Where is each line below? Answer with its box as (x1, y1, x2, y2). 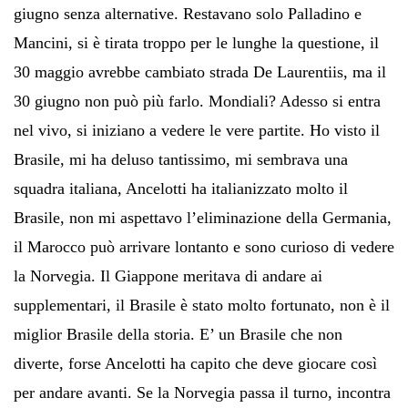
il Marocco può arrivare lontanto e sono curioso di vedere (14, 237, 394, 256)
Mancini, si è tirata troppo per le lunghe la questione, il (14, 33, 379, 52)
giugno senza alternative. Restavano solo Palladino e (14, 4, 362, 23)
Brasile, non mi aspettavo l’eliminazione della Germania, (14, 208, 392, 227)
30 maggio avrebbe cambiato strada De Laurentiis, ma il (14, 62, 386, 81)
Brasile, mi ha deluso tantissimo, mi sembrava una (14, 149, 348, 168)
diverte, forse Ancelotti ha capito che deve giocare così (14, 353, 377, 372)
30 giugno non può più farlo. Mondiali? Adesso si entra (14, 91, 381, 110)
